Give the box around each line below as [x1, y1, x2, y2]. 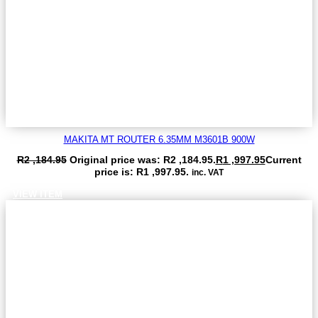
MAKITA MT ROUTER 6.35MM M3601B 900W [63, 133, 255, 145]
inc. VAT [192, 167, 224, 177]
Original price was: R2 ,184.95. [69, 153, 216, 165]
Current [265, 153, 302, 165]
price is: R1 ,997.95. [94, 165, 189, 177]
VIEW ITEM [13, 188, 62, 199]
